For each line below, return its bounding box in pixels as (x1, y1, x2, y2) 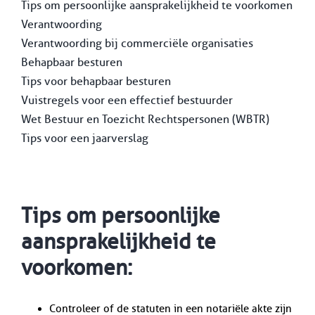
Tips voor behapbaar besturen (20, 74, 171, 88)
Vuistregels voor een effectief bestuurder (20, 93, 233, 107)
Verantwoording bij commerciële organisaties (20, 36, 253, 50)
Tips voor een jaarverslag (20, 131, 148, 145)
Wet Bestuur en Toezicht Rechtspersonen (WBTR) (20, 112, 269, 126)
